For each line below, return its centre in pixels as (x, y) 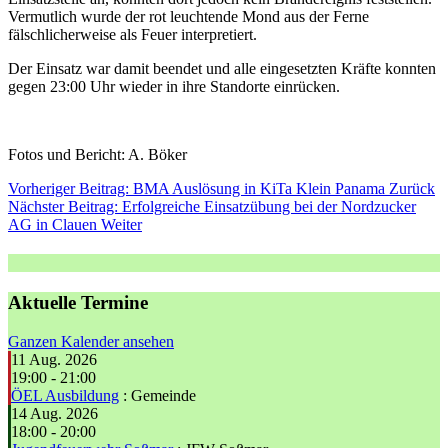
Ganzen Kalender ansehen (91, 342)
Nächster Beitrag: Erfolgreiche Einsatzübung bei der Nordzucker (212, 207)
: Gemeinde (157, 396)
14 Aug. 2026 (54, 414)
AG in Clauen (54, 225)
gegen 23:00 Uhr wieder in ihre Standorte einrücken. (174, 87)
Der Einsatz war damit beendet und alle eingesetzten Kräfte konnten (222, 69)
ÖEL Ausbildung (65, 396)
